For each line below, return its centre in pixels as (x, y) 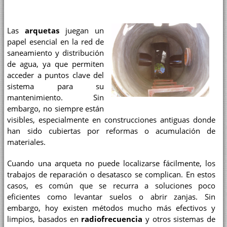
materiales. (27, 142)
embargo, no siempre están (56, 109)
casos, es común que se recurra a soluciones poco (111, 185)
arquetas (42, 31)
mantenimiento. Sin (56, 98)
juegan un (82, 31)
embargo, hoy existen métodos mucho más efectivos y (111, 208)
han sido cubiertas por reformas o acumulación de (111, 131)
